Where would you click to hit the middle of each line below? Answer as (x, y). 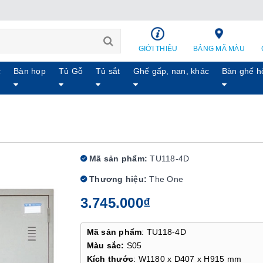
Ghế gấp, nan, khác (171, 71)
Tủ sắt (108, 71)
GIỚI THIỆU (158, 49)
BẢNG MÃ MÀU (219, 49)
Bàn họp (30, 71)
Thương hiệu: (117, 179)
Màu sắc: (105, 245)
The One (166, 179)
